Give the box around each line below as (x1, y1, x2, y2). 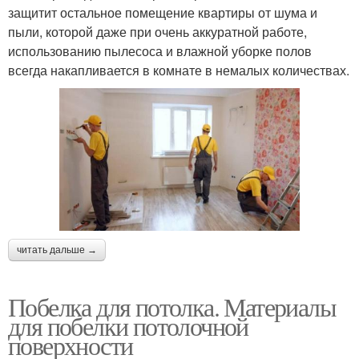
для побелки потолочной (8, 308, 248, 343)
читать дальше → (17, 244, 97, 256)
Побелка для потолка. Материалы (8, 288, 336, 324)
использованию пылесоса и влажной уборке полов (8, 42, 312, 60)
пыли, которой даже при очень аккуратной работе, (8, 22, 307, 41)
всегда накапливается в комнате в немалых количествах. (8, 61, 349, 79)
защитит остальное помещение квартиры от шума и (8, 3, 317, 22)
